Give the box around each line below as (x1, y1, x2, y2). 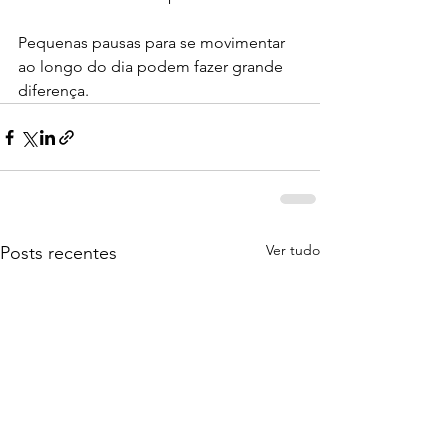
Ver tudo (266, 241, 320, 260)
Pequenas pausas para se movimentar (18, 33, 289, 53)
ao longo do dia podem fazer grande (18, 57, 287, 77)
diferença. (18, 81, 89, 101)
